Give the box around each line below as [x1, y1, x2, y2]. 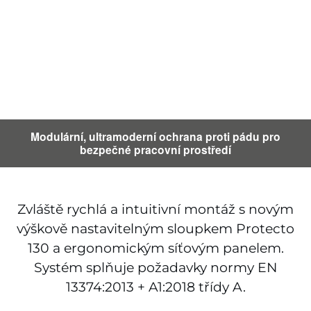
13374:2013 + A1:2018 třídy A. [65, 278, 246, 295]
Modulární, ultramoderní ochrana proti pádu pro [31, 128, 280, 145]
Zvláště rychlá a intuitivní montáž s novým [17, 201, 294, 217]
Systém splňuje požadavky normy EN [34, 259, 277, 276]
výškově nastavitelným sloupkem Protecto [17, 220, 294, 237]
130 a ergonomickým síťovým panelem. [27, 239, 284, 256]
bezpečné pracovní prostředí [80, 142, 231, 158]
